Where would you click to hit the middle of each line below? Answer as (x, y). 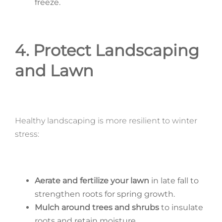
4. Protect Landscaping (107, 50)
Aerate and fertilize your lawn (92, 180)
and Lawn (54, 70)
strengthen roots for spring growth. (105, 194)
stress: (27, 134)
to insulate (181, 207)
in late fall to (174, 180)
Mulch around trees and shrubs (97, 207)
